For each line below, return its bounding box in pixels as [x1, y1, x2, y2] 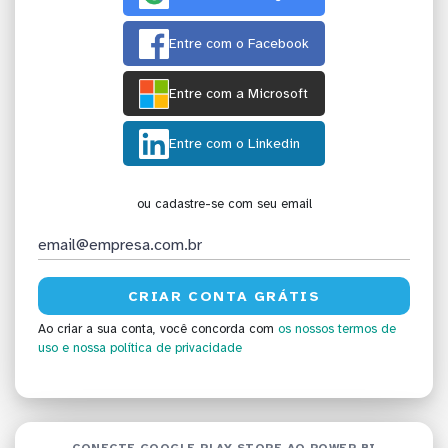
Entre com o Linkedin [169, 135, 300, 153]
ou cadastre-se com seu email [136, 196, 312, 213]
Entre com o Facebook [169, 35, 309, 53]
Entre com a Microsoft [169, 85, 308, 103]
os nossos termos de [278, 321, 396, 338]
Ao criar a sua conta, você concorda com [38, 321, 278, 338]
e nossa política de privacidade [62, 340, 242, 357]
